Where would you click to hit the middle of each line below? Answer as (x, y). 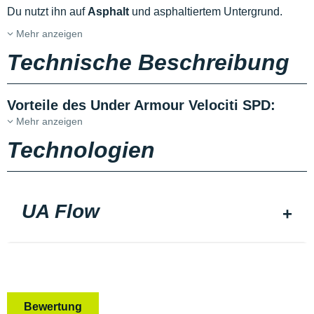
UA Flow (61, 211)
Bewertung (53, 306)
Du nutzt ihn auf (47, 12)
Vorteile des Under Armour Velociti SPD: (141, 105)
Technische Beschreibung (148, 62)
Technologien (81, 150)
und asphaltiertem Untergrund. (207, 12)
